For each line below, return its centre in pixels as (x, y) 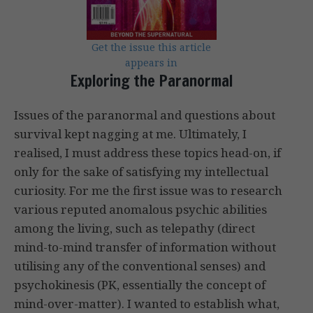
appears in (151, 63)
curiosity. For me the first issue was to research (148, 191)
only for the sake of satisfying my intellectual (141, 172)
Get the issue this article (151, 48)
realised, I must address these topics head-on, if (147, 153)
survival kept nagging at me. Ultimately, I (130, 134)
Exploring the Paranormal (151, 81)
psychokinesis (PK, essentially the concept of (140, 285)
